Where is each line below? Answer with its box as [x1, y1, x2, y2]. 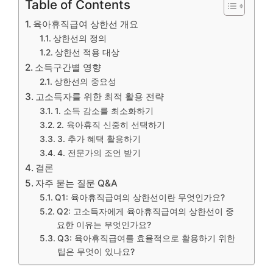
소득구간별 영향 [35, 62, 102, 73]
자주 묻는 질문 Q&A [35, 177, 118, 189]
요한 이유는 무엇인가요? [56, 220, 151, 230]
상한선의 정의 [52, 34, 107, 43]
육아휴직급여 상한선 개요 [33, 18, 139, 30]
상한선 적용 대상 [54, 48, 119, 57]
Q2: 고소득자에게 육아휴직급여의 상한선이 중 [56, 207, 234, 216]
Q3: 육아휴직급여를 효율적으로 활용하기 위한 [57, 233, 235, 243]
